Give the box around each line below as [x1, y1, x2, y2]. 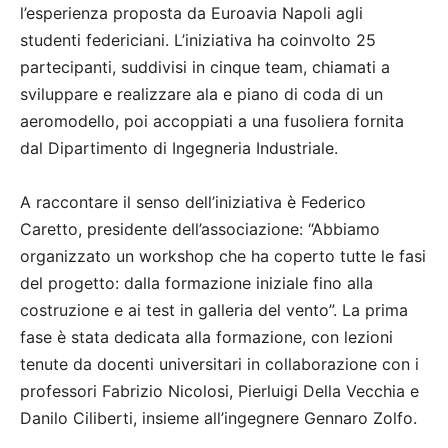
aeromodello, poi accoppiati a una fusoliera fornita [20, 110, 404, 131]
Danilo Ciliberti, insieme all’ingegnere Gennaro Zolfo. [20, 407, 417, 428]
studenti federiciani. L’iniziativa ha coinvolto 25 [20, 29, 376, 50]
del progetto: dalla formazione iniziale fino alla [20, 272, 373, 293]
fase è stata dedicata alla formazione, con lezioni [20, 326, 393, 347]
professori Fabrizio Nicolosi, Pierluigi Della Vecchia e [20, 380, 419, 401]
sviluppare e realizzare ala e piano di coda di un [20, 83, 383, 104]
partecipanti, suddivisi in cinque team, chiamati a [20, 56, 390, 77]
